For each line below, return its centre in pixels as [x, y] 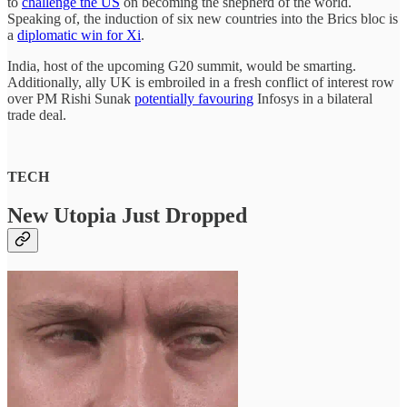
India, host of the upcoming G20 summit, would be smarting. [182, 66]
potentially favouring [194, 99]
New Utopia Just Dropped [127, 216]
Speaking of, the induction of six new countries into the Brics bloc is [203, 19]
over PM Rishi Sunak [71, 99]
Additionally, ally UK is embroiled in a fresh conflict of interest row [201, 83]
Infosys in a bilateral [313, 99]
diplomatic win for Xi [79, 35]
